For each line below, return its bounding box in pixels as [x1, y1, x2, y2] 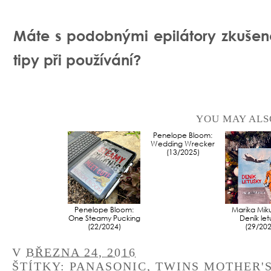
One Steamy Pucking [68, 213, 140, 223]
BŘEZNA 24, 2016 [26, 245, 136, 259]
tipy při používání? [13, 50, 145, 68]
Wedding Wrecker [151, 213, 215, 223]
